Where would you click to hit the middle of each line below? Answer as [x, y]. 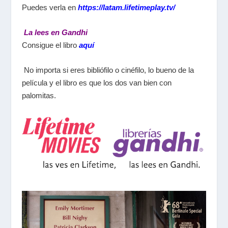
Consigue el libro [50, 45]
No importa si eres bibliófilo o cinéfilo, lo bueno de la [108, 70]
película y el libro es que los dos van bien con [96, 83]
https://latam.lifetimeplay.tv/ [126, 7]
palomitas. [39, 95]
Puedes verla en [49, 7]
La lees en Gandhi [55, 32]
